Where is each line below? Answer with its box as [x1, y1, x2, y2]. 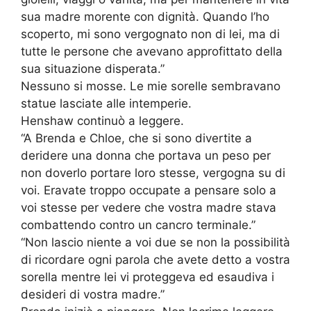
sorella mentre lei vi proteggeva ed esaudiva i [21, 270, 274, 285]
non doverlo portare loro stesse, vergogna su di [21, 166, 285, 180]
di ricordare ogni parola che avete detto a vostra [21, 253, 290, 267]
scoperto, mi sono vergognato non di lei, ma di [21, 27, 280, 42]
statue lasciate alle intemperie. [21, 96, 192, 111]
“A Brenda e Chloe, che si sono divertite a [21, 131, 252, 146]
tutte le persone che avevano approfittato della [21, 44, 283, 59]
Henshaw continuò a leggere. [21, 114, 184, 128]
